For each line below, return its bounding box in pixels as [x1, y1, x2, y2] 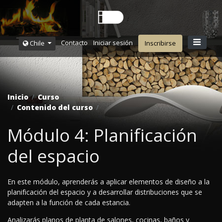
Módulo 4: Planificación [7, 123, 197, 147]
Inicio [7, 92, 28, 102]
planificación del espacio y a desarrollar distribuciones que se [7, 187, 202, 197]
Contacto [61, 38, 88, 48]
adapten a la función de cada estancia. [7, 198, 130, 208]
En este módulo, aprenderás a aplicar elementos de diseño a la [7, 177, 210, 187]
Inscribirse [145, 39, 176, 48]
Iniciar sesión [93, 38, 133, 48]
